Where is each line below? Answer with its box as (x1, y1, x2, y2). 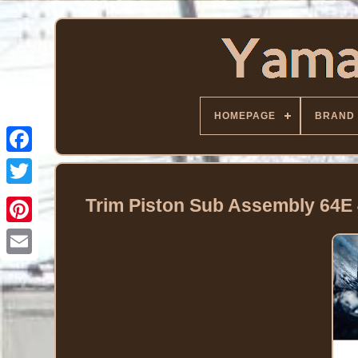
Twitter (19, 189, 66, 205)
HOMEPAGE (214, 110, 276, 121)
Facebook (19, 157, 86, 173)
